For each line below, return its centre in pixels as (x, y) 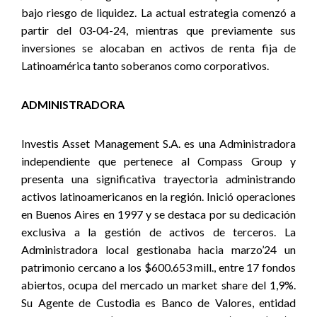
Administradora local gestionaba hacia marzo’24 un (158, 249)
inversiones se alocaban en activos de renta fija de (158, 48)
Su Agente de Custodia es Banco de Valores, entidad (158, 302)
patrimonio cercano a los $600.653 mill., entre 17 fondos (158, 267)
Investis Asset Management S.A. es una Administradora (158, 143)
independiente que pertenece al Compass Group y (158, 161)
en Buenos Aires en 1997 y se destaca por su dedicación (158, 214)
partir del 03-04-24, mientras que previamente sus (158, 30)
